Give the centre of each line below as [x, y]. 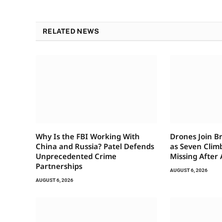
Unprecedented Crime [76, 156]
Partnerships [59, 166]
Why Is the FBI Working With [88, 136]
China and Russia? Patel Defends [95, 146]
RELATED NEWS [71, 31]
